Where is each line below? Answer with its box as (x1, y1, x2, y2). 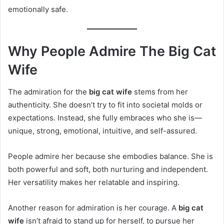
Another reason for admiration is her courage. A (8, 203, 178, 213)
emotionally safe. (8, 4, 68, 14)
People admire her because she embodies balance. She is (8, 151, 213, 161)
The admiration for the (8, 87, 89, 97)
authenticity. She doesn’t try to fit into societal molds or (8, 100, 202, 110)
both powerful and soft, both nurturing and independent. (8, 164, 208, 174)
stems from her (132, 87, 188, 97)
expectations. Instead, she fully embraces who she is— (8, 113, 202, 123)
